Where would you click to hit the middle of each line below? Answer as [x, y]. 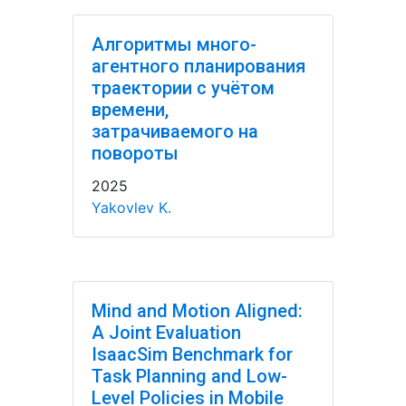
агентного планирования [198, 66]
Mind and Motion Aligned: [197, 311]
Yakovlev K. [131, 208]
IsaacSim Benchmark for [192, 354]
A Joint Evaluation [166, 333]
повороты [135, 153]
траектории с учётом [183, 88]
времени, [130, 110]
